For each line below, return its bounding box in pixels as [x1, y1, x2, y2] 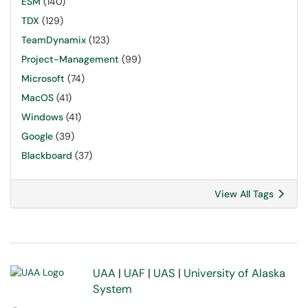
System [93, 282, 132, 296]
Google [21, 130, 53, 142]
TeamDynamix [21, 34, 86, 46]
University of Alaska [184, 266, 285, 280]
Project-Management [21, 53, 119, 65]
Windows [21, 111, 63, 123]
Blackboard [21, 149, 72, 162]
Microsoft [21, 72, 65, 85]
